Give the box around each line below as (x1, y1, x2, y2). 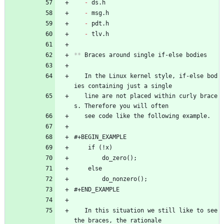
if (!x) (88, 143, 112, 151)
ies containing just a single (74, 82, 172, 89)
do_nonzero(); (102, 175, 147, 182)
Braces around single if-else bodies (81, 51, 207, 58)
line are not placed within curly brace (74, 92, 84, 99)
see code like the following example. (84, 112, 210, 119)
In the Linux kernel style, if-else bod (74, 72, 84, 79)
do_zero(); (102, 154, 137, 161)
